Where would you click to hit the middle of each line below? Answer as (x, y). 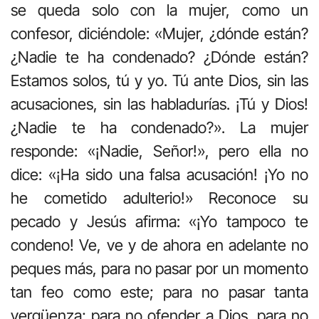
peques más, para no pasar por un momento (159, 269)
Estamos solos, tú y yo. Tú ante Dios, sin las (159, 81)
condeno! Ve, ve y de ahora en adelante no (159, 245)
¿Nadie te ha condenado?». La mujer (159, 128)
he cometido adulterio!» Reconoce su (159, 198)
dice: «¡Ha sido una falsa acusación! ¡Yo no (159, 175)
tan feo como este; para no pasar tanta (159, 292)
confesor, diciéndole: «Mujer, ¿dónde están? (159, 34)
